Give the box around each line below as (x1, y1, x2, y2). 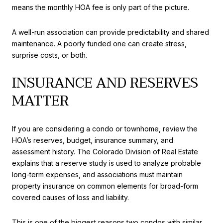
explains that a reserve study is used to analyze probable (12, 159, 201, 168)
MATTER (12, 89, 69, 113)
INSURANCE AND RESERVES (12, 71, 198, 95)
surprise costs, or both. (12, 51, 87, 60)
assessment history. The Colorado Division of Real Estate (12, 147, 198, 156)
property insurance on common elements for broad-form (12, 182, 198, 191)
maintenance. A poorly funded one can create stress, (12, 39, 187, 48)
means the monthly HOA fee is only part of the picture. (12, 3, 189, 12)
